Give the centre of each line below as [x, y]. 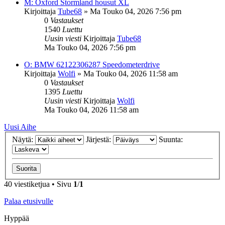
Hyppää [17, 218]
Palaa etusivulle [29, 201]
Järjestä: [99, 140]
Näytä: [24, 140]
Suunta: [172, 140]
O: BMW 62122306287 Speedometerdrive [92, 64]
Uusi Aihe [20, 127]
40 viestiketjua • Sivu [39, 184]
